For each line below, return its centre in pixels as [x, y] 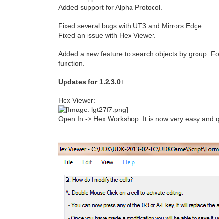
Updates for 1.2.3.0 [90, 82]
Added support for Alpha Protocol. [110, 7]
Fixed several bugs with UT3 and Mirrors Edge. [131, 26]
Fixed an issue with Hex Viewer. [107, 35]
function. [72, 63]
